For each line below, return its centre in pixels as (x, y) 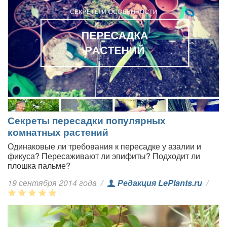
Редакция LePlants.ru (160, 183)
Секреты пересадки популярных (87, 120)
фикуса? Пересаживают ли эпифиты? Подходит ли (104, 156)
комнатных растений (58, 132)
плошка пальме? (39, 166)
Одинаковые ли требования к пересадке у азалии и (104, 146)
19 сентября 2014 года (53, 183)
